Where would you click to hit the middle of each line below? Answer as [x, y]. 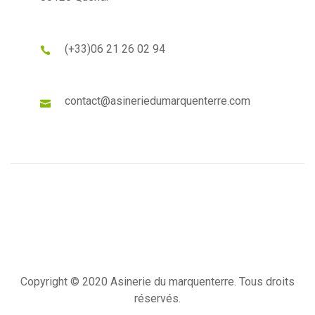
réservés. [157, 298]
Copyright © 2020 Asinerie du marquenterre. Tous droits [157, 282]
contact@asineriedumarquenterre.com [157, 101]
